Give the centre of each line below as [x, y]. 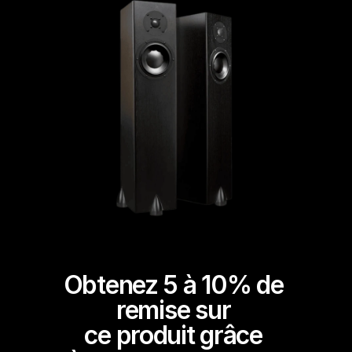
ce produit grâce [176, 335]
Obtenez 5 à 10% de [173, 285]
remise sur [176, 310]
